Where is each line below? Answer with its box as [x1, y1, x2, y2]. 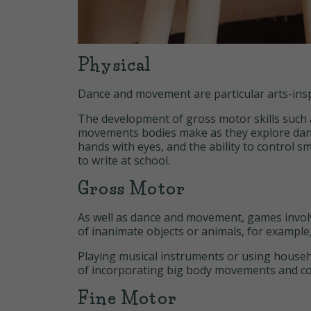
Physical [78, 55, 151, 76]
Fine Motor [78, 288, 177, 309]
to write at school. [78, 153, 170, 169]
